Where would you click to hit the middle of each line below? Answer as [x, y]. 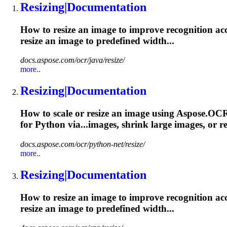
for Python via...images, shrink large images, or [120, 125]
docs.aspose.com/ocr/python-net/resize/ [83, 144]
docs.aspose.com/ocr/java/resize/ [72, 60]
